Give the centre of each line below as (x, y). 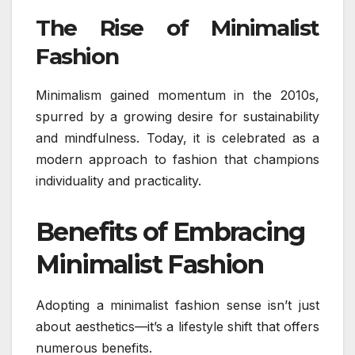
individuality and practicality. (118, 180)
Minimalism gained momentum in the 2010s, (177, 95)
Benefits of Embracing (170, 231)
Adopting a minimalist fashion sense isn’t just (177, 305)
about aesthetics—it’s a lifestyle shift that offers (177, 326)
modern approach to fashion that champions (177, 159)
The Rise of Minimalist (177, 28)
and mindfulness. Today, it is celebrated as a (177, 137)
